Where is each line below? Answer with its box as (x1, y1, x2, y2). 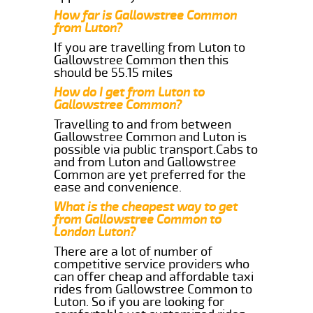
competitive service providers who (54, 256, 250, 272)
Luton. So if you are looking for (54, 293, 225, 310)
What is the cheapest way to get (54, 198, 238, 214)
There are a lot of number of (54, 243, 213, 259)
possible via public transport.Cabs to (54, 141, 259, 157)
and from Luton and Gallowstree (54, 154, 237, 170)
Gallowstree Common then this (54, 52, 229, 68)
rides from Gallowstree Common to (54, 281, 253, 297)
